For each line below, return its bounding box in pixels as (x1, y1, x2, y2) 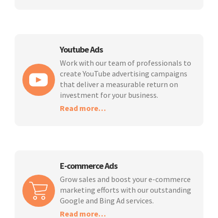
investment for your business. (59, 90, 158, 100)
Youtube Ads (59, 43, 103, 55)
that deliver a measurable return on (59, 79, 178, 89)
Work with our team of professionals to (59, 57, 191, 68)
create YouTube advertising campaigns (59, 68, 187, 78)
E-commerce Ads (59, 160, 117, 171)
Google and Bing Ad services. (59, 195, 154, 205)
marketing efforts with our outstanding (59, 184, 191, 195)
